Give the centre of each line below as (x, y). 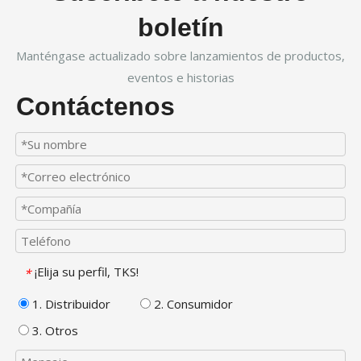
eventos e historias (180, 77)
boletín (180, 27)
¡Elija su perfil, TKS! (87, 272)
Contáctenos (95, 106)
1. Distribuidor (70, 303)
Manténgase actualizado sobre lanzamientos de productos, (180, 56)
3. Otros (54, 330)
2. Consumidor (192, 303)
